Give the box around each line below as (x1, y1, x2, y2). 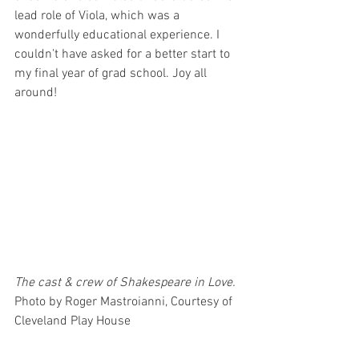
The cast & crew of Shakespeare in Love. (14, 275, 239, 292)
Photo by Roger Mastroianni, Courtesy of (14, 294, 236, 311)
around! (14, 85, 60, 101)
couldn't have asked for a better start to (14, 46, 233, 63)
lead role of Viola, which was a (14, 8, 183, 24)
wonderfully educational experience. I (14, 27, 223, 43)
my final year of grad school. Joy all (14, 66, 210, 82)
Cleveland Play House (14, 313, 134, 330)
